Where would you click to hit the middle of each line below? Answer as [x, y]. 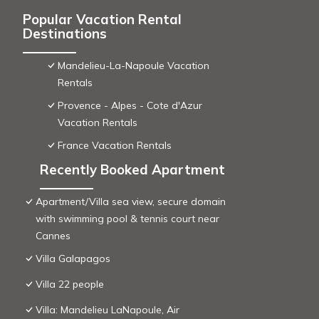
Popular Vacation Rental [102, 20]
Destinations [65, 34]
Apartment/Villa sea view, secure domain [131, 202]
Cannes [53, 236]
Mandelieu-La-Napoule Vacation [133, 66]
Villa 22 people [70, 284]
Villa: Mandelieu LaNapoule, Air [108, 310]
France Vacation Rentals [114, 146]
